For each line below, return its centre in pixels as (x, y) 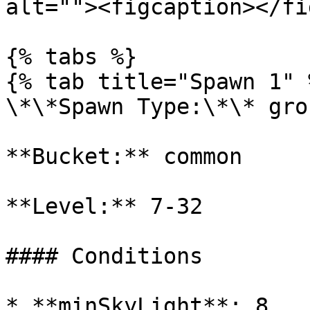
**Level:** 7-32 (104, 206)
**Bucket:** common (124, 156)
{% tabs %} (71, 57)
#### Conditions (104, 256)
